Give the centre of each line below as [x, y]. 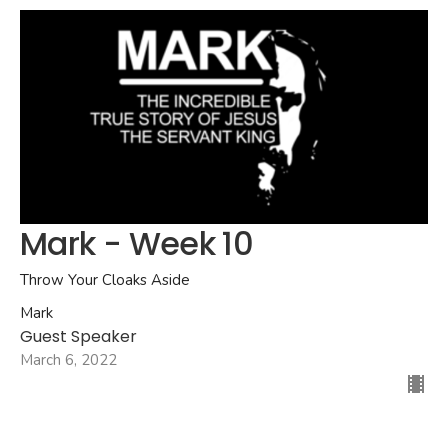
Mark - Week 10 [137, 243]
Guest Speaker [78, 336]
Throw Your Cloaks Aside [105, 279]
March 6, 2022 [68, 359]
